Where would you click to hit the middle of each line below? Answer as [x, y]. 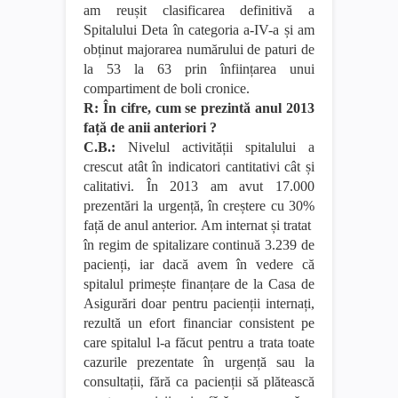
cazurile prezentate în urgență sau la [199, 362]
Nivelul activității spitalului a [215, 147]
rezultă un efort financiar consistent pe [199, 322]
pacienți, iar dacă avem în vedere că [199, 264]
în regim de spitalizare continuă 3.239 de [199, 244]
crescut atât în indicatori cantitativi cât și [199, 166]
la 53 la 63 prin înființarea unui [199, 68]
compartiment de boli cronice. [167, 88]
